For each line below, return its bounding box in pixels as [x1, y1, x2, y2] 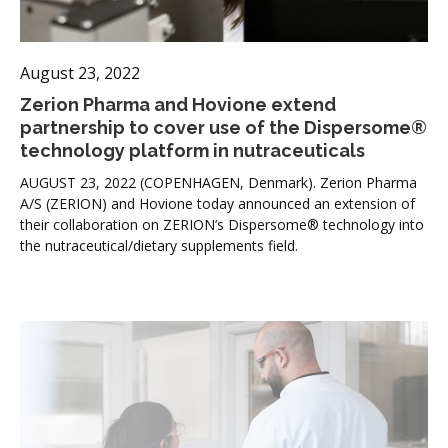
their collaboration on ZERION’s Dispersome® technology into [20, 214, 424, 234]
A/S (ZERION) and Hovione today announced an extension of [20, 193, 415, 213]
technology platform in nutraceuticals [20, 139, 365, 161]
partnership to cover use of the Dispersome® [20, 116, 427, 138]
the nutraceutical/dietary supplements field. [20, 235, 298, 255]
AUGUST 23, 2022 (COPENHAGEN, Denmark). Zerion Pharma [20, 172, 417, 192]
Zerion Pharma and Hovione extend [20, 93, 336, 115]
